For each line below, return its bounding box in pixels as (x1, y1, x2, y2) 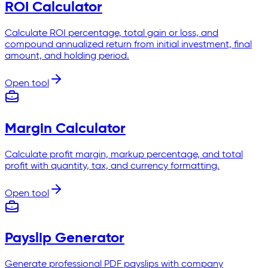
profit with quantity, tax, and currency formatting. (5, 161, 220, 171)
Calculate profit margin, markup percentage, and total (5, 150, 243, 160)
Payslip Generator (5, 231, 124, 246)
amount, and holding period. (5, 51, 129, 61)
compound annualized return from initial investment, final (5, 39, 252, 50)
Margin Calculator (5, 121, 126, 136)
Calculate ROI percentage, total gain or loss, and (5, 28, 218, 38)
